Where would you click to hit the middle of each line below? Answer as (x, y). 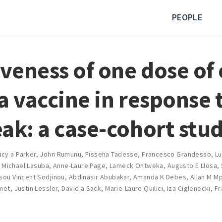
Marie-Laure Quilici (134, 188)
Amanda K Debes (160, 177)
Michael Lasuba (25, 165)
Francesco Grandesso (177, 154)
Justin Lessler (36, 188)
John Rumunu (61, 154)
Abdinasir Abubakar (99, 177)
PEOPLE (187, 17)
